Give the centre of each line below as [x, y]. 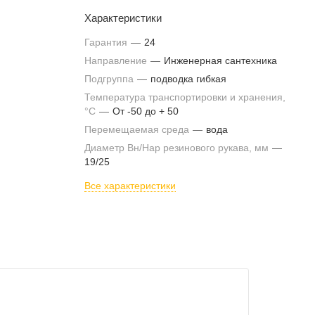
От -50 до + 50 [146, 111]
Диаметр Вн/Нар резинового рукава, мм [178, 148]
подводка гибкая [188, 79]
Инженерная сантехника [220, 60]
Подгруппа [110, 79]
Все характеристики [130, 186]
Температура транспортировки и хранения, [185, 97]
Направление [117, 60]
